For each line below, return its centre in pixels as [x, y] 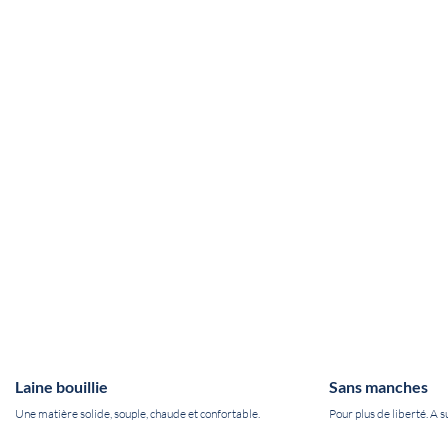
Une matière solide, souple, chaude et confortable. [137, 414]
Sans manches [378, 387]
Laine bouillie [61, 387]
